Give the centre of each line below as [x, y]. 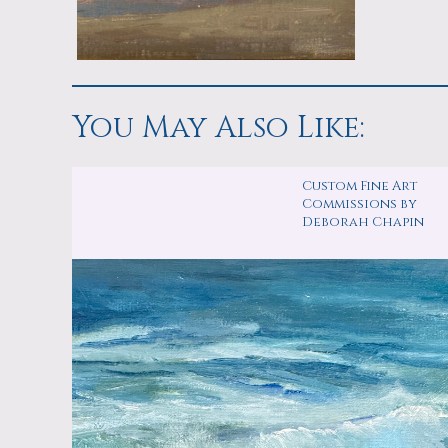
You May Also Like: [218, 127]
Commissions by [359, 203]
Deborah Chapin [363, 221]
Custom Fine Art [359, 185]
